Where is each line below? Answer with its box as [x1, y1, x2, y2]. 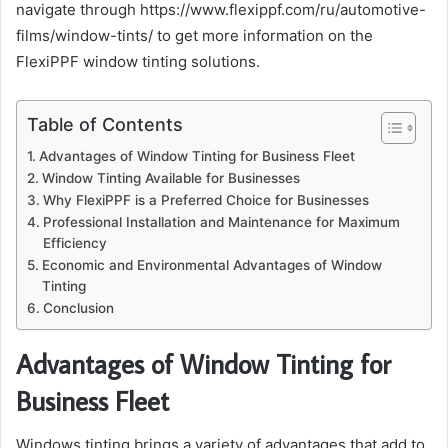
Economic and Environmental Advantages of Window [41, 256, 382, 273]
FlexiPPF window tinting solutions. [16, 51, 260, 71]
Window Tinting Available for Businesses [41, 169, 300, 186]
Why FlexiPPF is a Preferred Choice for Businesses [42, 191, 369, 208]
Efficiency [42, 234, 107, 251]
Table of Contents [27, 113, 183, 135]
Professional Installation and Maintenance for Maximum [42, 213, 400, 230]
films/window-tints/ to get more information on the [16, 25, 373, 45]
